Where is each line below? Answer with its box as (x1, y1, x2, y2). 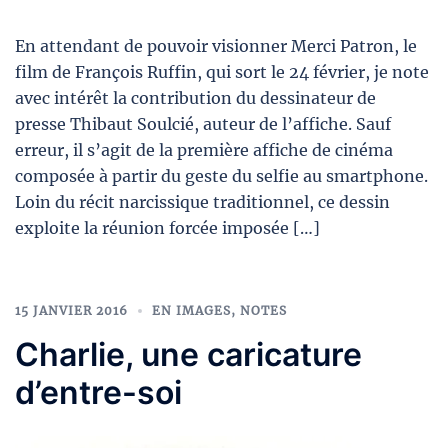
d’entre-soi (15, 372, 182, 412)
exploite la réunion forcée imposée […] (15, 217, 320, 238)
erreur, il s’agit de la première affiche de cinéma (15, 139, 393, 160)
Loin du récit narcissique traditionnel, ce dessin (15, 191, 390, 212)
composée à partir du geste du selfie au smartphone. (15, 165, 428, 186)
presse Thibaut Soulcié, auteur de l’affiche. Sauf (15, 113, 391, 134)
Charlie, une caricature (15, 334, 362, 374)
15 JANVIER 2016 (15, 302, 128, 318)
